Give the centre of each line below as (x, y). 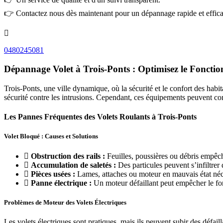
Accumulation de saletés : (73, 165)
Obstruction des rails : (68, 156)
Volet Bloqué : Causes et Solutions (51, 136)
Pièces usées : (53, 174)
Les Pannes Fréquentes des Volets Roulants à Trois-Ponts (100, 117)
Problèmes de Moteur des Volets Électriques (65, 202)
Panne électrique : (61, 183)
